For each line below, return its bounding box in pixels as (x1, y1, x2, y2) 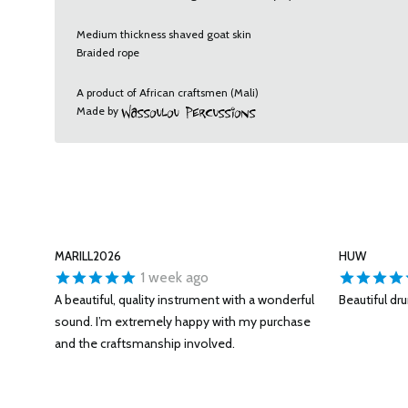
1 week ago (137, 269, 209, 287)
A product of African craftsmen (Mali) (76, 86, 259, 99)
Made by (76, 104, 121, 117)
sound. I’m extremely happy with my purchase (55, 313, 311, 331)
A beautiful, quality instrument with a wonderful (55, 291, 314, 309)
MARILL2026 (55, 249, 121, 264)
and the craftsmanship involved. (55, 335, 235, 352)
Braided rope (76, 46, 139, 59)
